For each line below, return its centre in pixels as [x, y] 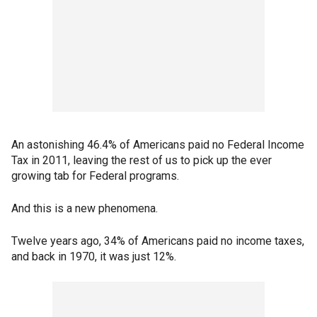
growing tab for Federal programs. [95, 176]
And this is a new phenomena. [85, 209]
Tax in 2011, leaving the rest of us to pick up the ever [142, 161]
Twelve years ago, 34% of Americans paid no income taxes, [158, 241]
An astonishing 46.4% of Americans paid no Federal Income [158, 145]
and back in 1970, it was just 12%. [94, 257]
